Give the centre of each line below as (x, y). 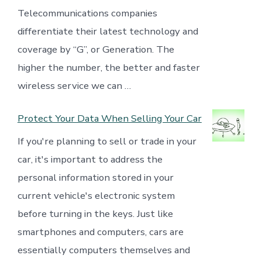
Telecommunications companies (87, 13)
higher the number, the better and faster (108, 67)
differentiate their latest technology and (108, 31)
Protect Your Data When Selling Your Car (109, 119)
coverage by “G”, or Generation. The (96, 49)
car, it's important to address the (90, 160)
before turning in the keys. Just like (95, 214)
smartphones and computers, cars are (100, 232)
